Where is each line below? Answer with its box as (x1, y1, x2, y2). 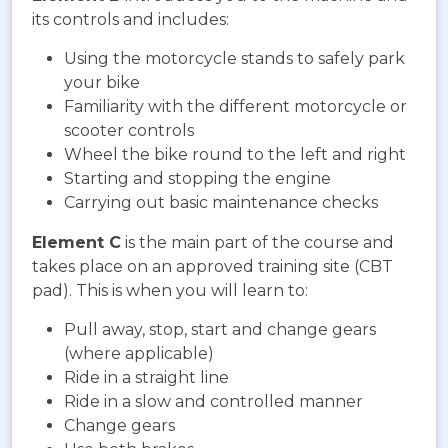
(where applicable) (64, 344, 214, 364)
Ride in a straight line (64, 368, 229, 388)
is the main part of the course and (121, 233, 394, 253)
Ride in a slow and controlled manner (64, 392, 363, 412)
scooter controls (64, 121, 194, 141)
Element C (32, 233, 121, 253)
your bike (64, 73, 140, 93)
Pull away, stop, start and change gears (64, 320, 376, 340)
